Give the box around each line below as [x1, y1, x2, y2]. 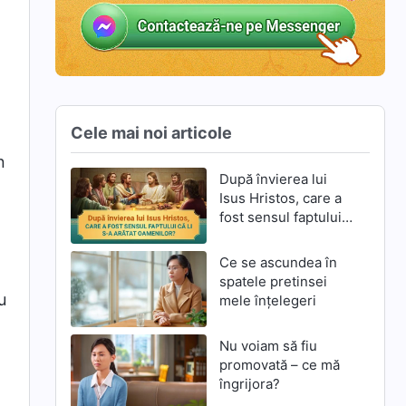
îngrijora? [218, 375, 280, 393]
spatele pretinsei [218, 272, 327, 290]
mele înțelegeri [218, 291, 316, 309]
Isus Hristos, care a [218, 188, 342, 207]
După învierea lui [218, 169, 327, 188]
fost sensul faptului [218, 208, 342, 226]
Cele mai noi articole [71, 122, 233, 142]
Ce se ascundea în [218, 253, 337, 271]
